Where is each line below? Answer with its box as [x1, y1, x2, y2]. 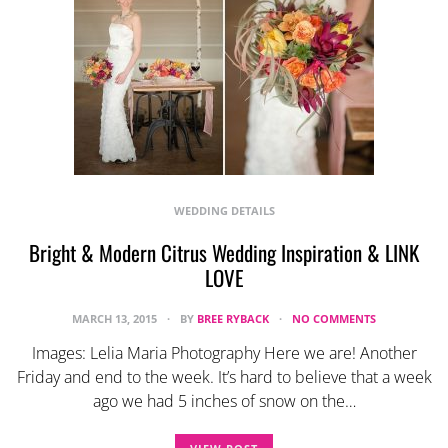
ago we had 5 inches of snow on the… [92, 390, 356, 412]
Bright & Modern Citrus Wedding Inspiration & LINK [29, 237, 419, 268]
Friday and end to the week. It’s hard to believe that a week [16, 366, 432, 388]
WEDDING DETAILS [173, 203, 275, 218]
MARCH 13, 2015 [72, 311, 160, 326]
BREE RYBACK [197, 311, 269, 326]
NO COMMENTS [292, 311, 376, 326]
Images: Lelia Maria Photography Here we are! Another [31, 342, 417, 364]
